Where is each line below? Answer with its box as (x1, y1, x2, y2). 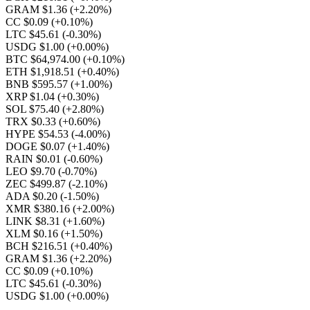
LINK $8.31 (6, 215, 63, 227)
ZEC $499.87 (6, 178, 69, 190)
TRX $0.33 (6, 116, 59, 127)
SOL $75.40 (6, 103, 62, 115)
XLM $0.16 (6, 228, 61, 239)
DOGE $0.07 (6, 140, 68, 152)
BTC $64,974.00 (6, 53, 83, 65)
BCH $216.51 (6, 240, 71, 252)
